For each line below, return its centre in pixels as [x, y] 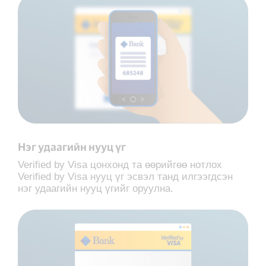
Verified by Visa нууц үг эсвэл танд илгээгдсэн [125, 176]
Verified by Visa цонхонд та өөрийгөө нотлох [120, 164]
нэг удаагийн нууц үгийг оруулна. [96, 188]
